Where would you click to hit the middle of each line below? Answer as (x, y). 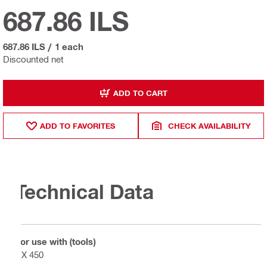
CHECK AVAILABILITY (210, 125)
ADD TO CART (140, 93)
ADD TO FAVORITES (78, 125)
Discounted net (33, 59)
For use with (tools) (55, 241)
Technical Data (84, 191)
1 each (69, 47)
